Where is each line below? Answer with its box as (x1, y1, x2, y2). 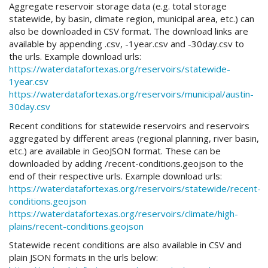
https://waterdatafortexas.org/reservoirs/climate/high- (9, 207, 238, 220)
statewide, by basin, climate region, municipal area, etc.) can (9, 13, 254, 25)
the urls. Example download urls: (9, 50, 141, 62)
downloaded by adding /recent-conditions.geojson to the (9, 157, 243, 169)
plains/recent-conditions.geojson (9, 220, 144, 232)
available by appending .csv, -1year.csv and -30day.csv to (9, 38, 244, 50)
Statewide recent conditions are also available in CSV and (9, 239, 242, 251)
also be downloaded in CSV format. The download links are (9, 25, 248, 37)
